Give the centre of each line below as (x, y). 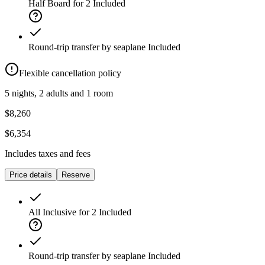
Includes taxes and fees (48, 154)
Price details (31, 175)
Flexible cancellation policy (70, 73)
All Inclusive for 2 (62, 212)
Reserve (76, 175)
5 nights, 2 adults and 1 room (59, 93)
